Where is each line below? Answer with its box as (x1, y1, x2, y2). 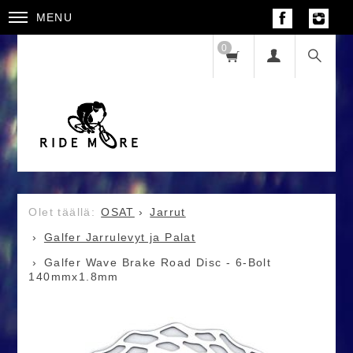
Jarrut (150, 206, 186, 219)
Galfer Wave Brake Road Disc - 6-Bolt (43, 256, 272, 269)
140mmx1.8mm (28, 270, 119, 284)
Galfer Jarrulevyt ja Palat (43, 231, 196, 244)
